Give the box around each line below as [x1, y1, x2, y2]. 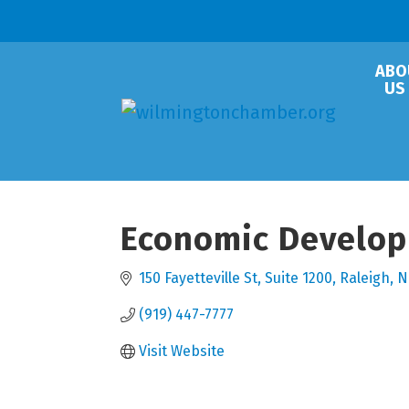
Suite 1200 [265, 269, 332, 287]
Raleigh [340, 269, 390, 287]
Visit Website [139, 342, 225, 360]
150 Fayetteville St [139, 269, 257, 287]
